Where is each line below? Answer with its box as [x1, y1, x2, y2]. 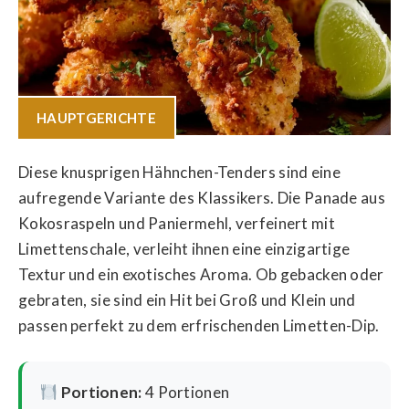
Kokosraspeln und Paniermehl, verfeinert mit [18, 213, 335, 233]
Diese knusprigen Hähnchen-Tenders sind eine [18, 162, 341, 182]
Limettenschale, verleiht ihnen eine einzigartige [18, 238, 351, 258]
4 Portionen [142, 383, 230, 402]
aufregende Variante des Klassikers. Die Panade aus [18, 187, 385, 207]
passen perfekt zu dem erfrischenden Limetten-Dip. [18, 315, 380, 335]
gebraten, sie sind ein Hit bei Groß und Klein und [18, 289, 356, 309]
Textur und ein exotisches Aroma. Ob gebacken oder [18, 264, 384, 284]
